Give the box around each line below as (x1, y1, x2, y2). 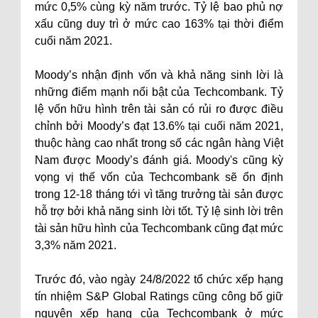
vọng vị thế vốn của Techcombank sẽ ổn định (35, 171, 283, 183)
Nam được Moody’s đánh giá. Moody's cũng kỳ (35, 154, 283, 166)
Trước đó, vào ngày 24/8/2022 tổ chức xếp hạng (35, 273, 283, 285)
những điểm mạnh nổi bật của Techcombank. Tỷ (35, 86, 283, 98)
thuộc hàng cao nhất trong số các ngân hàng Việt (35, 137, 283, 149)
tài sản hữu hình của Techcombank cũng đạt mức (35, 222, 283, 234)
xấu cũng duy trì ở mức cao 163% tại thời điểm (35, 18, 283, 30)
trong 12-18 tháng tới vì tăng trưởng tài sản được (35, 188, 283, 200)
